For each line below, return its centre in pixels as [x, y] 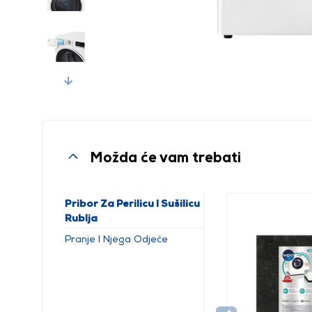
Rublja [81, 218]
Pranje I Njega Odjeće [116, 239]
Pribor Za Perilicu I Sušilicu [132, 203]
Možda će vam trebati [165, 157]
